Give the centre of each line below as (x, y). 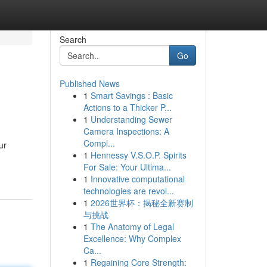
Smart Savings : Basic (131, 95)
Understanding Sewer (131, 119)
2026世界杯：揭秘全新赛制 (142, 203)
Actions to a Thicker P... (127, 107)
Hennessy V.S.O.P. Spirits (138, 155)
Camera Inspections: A (126, 131)
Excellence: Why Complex (132, 238)
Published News (89, 83)
